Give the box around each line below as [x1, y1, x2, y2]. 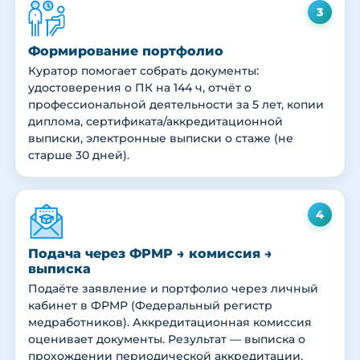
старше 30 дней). [28, 148, 129, 163]
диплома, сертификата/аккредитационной [28, 114, 283, 129]
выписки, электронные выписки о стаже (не [28, 131, 293, 146]
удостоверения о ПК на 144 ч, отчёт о [28, 80, 252, 96]
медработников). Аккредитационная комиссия [28, 315, 312, 330]
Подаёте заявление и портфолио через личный [28, 281, 318, 297]
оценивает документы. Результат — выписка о [28, 332, 305, 347]
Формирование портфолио [28, 43, 223, 59]
